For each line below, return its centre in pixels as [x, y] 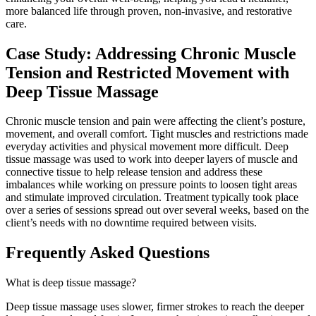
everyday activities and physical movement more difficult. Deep [147, 147]
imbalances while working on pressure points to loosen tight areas [151, 185]
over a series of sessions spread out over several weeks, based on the [157, 210]
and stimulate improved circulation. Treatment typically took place [152, 197]
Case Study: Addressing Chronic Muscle [151, 53]
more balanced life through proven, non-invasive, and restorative [149, 11]
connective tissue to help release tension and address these [134, 172]
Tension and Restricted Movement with [147, 72]
